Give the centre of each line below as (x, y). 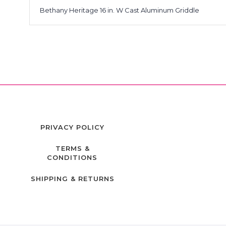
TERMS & (72, 148)
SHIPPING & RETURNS (72, 179)
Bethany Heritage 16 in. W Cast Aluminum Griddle (120, 10)
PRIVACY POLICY (72, 127)
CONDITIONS (72, 157)
